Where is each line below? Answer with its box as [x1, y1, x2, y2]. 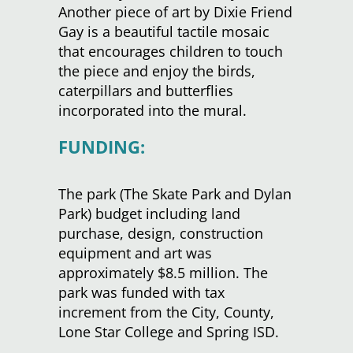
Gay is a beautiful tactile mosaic [58, 22, 269, 42]
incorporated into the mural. [58, 101, 247, 121]
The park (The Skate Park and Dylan [58, 184, 292, 204]
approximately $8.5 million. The [58, 263, 268, 283]
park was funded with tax [58, 283, 225, 303]
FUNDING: [58, 135, 145, 159]
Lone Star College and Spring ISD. [58, 322, 279, 342]
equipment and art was [58, 243, 212, 263]
